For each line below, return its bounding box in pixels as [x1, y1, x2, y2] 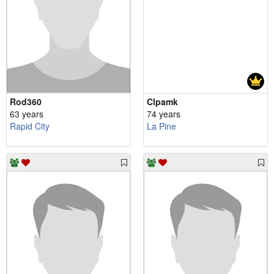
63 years [10, 107, 43, 120]
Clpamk [147, 95, 178, 108]
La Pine [147, 119, 176, 132]
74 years [147, 107, 180, 120]
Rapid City [10, 119, 50, 132]
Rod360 [10, 95, 42, 108]
